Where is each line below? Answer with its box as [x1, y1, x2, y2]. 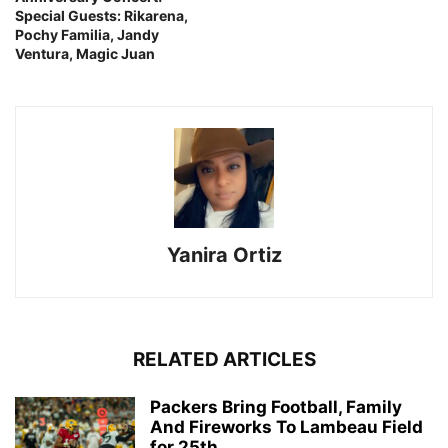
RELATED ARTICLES [132, 348, 316, 372]
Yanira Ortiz [166, 243, 282, 268]
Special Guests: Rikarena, [15, 7, 188, 25]
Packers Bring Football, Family [150, 397, 402, 418]
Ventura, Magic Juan [15, 45, 155, 63]
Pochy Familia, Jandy [15, 26, 159, 44]
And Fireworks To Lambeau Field [150, 417, 423, 438]
